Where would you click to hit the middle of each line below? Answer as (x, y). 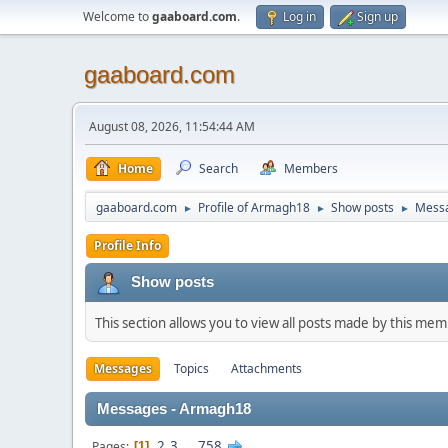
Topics (191, 368)
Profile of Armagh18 (254, 207)
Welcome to (117, 16)
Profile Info (127, 245)
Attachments (266, 368)
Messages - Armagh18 (174, 409)
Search (218, 168)
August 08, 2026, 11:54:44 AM (172, 126)
